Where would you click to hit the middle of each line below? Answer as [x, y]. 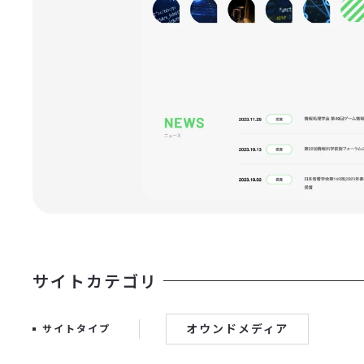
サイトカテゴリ [95, 282]
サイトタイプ [76, 329]
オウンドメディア [238, 329]
